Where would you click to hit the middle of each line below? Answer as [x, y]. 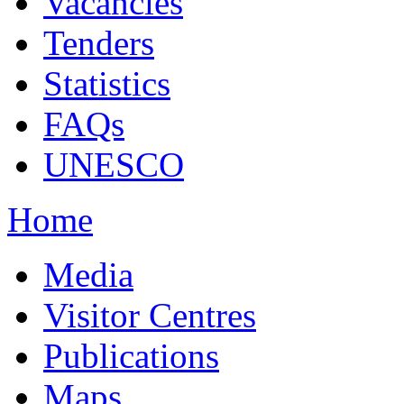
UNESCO [114, 165]
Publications [131, 356]
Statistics [107, 83]
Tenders [99, 43]
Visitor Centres [150, 315]
